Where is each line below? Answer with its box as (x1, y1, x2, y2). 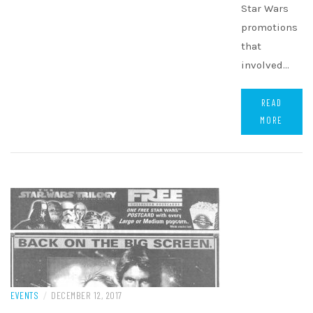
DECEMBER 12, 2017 (51, 289, 122, 302)
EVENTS (10, 289, 38, 302)
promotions (241, 21, 298, 34)
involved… (241, 59, 289, 72)
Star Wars (241, 2, 289, 15)
